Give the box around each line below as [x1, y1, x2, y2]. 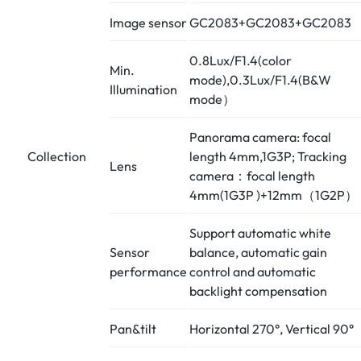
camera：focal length [189, 167, 315, 184]
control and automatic [189, 263, 316, 280]
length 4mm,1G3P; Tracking [189, 147, 346, 164]
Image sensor [110, 14, 187, 31]
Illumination [110, 81, 177, 98]
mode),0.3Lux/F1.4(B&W [189, 71, 331, 88]
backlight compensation [189, 282, 327, 299]
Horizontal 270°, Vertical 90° [189, 320, 354, 337]
